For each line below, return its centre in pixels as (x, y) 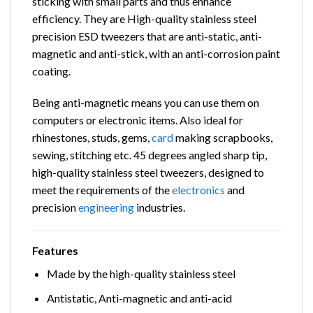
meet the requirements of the (102, 190)
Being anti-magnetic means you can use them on (146, 103)
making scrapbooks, (223, 138)
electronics (198, 190)
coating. (51, 71)
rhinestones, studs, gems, (92, 138)
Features (56, 251)
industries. (160, 208)
